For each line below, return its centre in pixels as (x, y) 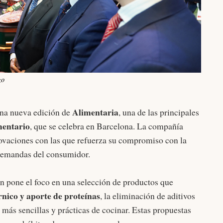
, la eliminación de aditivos (148, 196)
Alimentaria (95, 112)
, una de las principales (159, 112)
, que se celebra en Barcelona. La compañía (107, 126)
